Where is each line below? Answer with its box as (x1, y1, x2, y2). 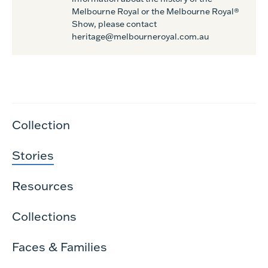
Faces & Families (12, 239, 107, 254)
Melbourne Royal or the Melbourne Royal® (72, 6, 239, 17)
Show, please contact (72, 19, 157, 29)
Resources (12, 178, 74, 193)
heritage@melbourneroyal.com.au (72, 31, 209, 42)
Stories (12, 147, 54, 163)
